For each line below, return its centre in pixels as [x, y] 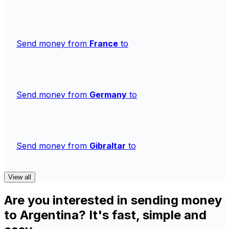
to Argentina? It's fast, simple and [105, 215]
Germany [108, 95]
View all [20, 177]
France [104, 44]
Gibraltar [108, 146]
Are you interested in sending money [113, 200]
